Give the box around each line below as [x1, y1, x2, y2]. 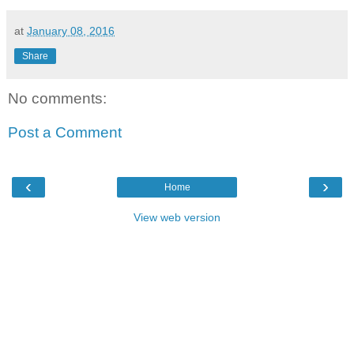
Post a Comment [8, 124, 122, 141]
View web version [134, 210, 220, 224]
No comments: [8, 89, 107, 107]
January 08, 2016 [27, 24, 115, 37]
